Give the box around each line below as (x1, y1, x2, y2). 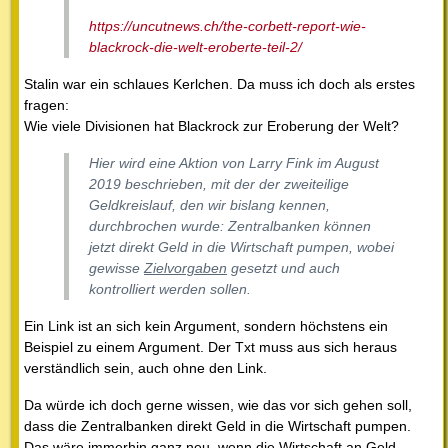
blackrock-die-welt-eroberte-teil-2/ (89, 38, 302, 55)
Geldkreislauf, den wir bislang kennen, (89, 196, 330, 213)
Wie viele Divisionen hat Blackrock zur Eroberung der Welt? (24, 117, 399, 134)
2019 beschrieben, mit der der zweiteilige (89, 175, 349, 192)
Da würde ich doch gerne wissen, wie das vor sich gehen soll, (24, 396, 412, 413)
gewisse (89, 259, 144, 276)
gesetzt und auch (227, 259, 340, 276)
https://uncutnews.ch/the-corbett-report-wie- (89, 17, 366, 34)
